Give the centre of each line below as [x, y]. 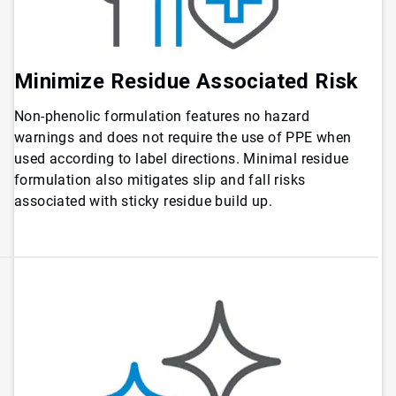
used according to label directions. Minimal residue [182, 158]
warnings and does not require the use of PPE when [183, 137]
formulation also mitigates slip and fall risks [160, 179]
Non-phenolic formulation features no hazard [162, 116]
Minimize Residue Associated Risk [187, 81]
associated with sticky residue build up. [143, 201]
